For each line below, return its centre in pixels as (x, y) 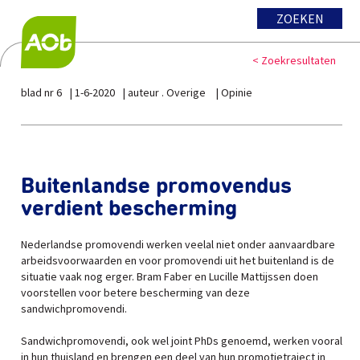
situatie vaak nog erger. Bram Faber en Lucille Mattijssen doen (170, 276)
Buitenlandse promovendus (156, 186)
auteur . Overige (168, 92)
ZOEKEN (300, 18)
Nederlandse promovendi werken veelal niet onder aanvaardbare (178, 244)
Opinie (237, 92)
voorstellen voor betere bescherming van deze (135, 292)
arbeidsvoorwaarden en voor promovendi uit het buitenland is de (178, 260)
